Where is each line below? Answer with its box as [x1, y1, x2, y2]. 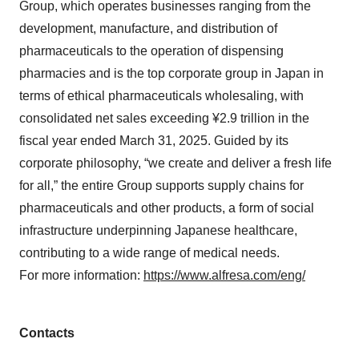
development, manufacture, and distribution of [19, 22, 277, 35]
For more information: [19, 268, 143, 282]
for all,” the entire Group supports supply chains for [19, 179, 304, 192]
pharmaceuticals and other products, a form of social [19, 201, 314, 215]
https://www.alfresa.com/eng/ [143, 268, 305, 282]
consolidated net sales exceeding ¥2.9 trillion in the [19, 111, 309, 125]
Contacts [19, 326, 75, 340]
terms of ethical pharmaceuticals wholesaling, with [19, 89, 304, 103]
